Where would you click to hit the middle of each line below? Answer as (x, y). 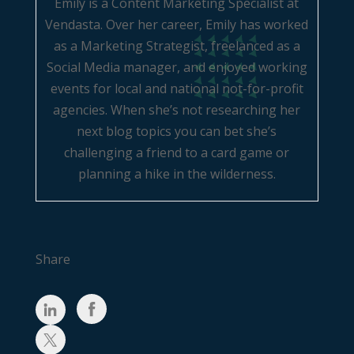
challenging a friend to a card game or (177, 152)
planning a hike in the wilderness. (177, 173)
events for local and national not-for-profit (177, 88)
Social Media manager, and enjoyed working (177, 67)
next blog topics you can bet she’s (177, 131)
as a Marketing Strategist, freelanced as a (177, 45)
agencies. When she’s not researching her (177, 109)
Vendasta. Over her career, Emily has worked (177, 24)
